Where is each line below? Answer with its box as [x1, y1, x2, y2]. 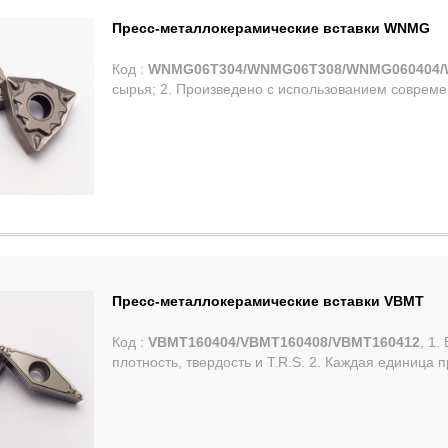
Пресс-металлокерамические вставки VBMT [112, 292, 425, 309]
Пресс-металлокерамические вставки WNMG [112, 20, 431, 37]
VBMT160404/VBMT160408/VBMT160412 [148, 333, 421, 350]
